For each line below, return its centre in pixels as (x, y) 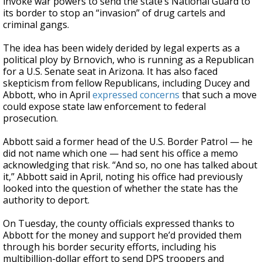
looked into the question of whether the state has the (120, 188)
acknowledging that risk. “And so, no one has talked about (130, 165)
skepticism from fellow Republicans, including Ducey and (126, 83)
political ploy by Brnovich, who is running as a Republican (128, 60)
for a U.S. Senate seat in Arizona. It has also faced (110, 71)
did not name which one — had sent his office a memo (120, 153)
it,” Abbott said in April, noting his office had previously (123, 177)
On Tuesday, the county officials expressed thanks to (119, 223)
